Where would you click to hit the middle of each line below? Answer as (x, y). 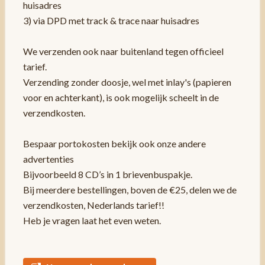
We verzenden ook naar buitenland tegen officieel (123, 51)
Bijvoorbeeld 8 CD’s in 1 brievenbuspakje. (107, 174)
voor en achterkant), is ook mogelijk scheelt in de (121, 98)
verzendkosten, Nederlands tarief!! (93, 205)
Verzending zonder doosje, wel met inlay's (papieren (127, 82)
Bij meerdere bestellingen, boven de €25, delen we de (130, 190)
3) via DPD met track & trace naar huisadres (111, 21)
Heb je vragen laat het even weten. (92, 221)
